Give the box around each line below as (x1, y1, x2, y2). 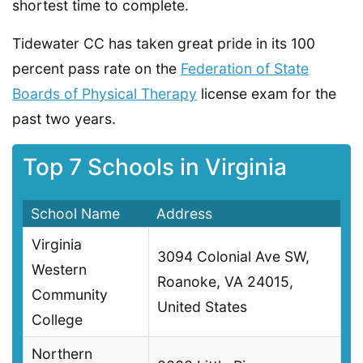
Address (156, 205, 212, 223)
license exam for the (197, 84, 336, 102)
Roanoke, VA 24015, (157, 273, 293, 291)
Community (32, 286, 108, 304)
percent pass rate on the (12, 59, 181, 77)
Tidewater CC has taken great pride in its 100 (12, 34, 315, 52)
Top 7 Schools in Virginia (22, 153, 287, 181)
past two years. (12, 109, 116, 127)
